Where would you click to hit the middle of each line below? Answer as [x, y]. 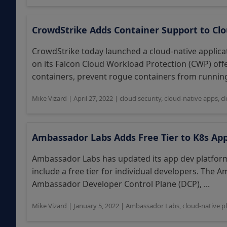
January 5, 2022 [96, 206]
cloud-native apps [191, 98]
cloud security [140, 98]
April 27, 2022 [93, 98]
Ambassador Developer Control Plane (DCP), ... [121, 184]
